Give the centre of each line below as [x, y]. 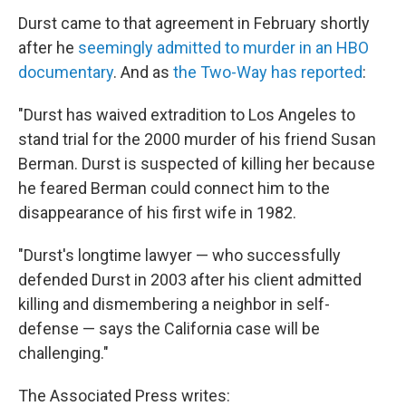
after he [48, 48]
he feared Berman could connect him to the [174, 188]
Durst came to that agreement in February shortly [194, 23]
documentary [66, 72]
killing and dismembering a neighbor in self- [174, 304]
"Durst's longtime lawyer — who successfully [179, 255]
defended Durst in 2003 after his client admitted [190, 280]
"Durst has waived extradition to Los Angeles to [187, 115]
